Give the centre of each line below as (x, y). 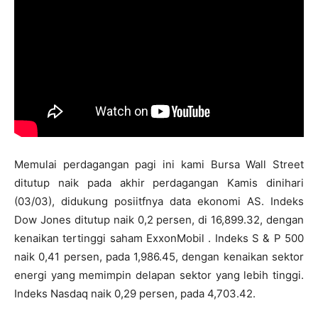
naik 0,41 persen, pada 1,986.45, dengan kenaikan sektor (159, 256)
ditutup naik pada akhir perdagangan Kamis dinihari (159, 182)
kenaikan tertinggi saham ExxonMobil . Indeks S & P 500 (159, 238)
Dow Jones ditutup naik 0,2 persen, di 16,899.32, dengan (159, 219)
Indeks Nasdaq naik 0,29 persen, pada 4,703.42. (135, 293)
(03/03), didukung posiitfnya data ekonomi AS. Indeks (159, 201)
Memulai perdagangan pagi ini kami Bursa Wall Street (159, 164)
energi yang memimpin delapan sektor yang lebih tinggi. (159, 275)
